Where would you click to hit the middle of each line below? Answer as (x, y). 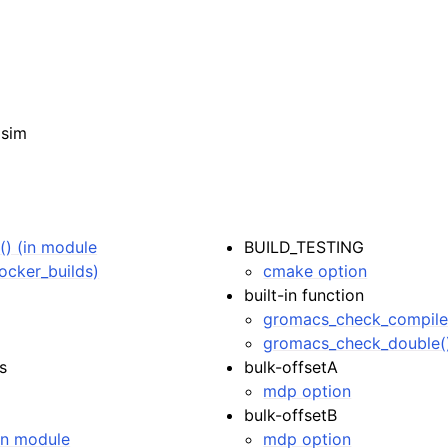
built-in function (304, 295)
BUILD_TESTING (304, 247)
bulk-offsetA (291, 367)
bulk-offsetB (291, 415)
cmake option (315, 271)
